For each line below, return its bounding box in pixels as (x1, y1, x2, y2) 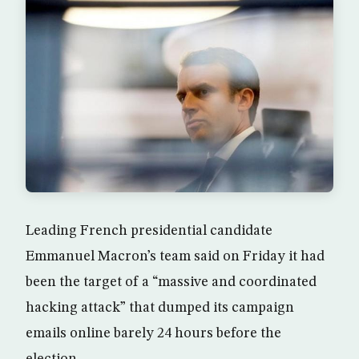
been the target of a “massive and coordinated (26, 274, 317, 289)
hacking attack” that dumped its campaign (26, 300, 294, 315)
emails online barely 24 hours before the (26, 325, 281, 341)
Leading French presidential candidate (26, 223, 272, 238)
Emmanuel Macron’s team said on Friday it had (26, 248, 325, 264)
